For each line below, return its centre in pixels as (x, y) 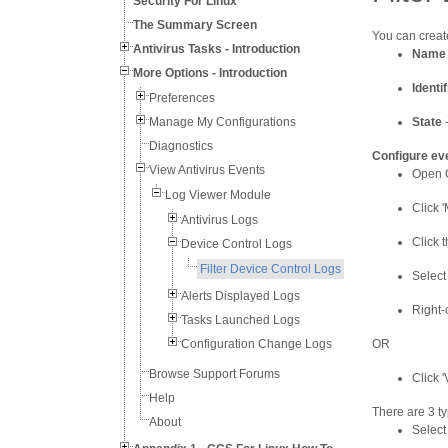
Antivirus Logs (219, 220)
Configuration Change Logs (256, 344)
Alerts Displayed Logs (240, 296)
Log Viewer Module (218, 195)
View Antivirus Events (207, 170)
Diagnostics (181, 146)
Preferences (182, 98)
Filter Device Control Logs (270, 269)
